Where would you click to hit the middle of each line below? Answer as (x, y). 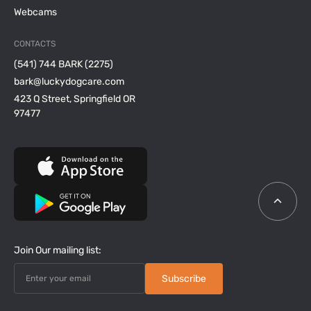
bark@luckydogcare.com (69, 82)
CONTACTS (35, 44)
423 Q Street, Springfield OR (75, 99)
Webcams (35, 12)
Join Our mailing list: (58, 250)
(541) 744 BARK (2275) (64, 64)
